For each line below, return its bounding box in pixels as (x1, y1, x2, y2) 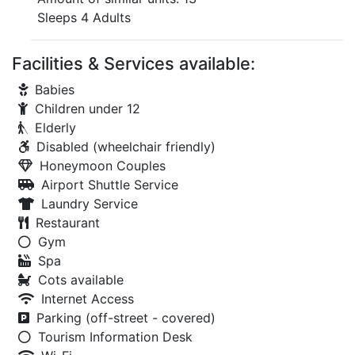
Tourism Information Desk (38, 329, 193, 345)
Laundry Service (41, 196, 138, 212)
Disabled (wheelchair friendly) (36, 139, 216, 155)
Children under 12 (35, 101, 140, 116)
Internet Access (41, 291, 134, 307)
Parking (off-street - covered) (36, 310, 216, 326)
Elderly (35, 120, 76, 136)
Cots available (38, 272, 124, 288)
